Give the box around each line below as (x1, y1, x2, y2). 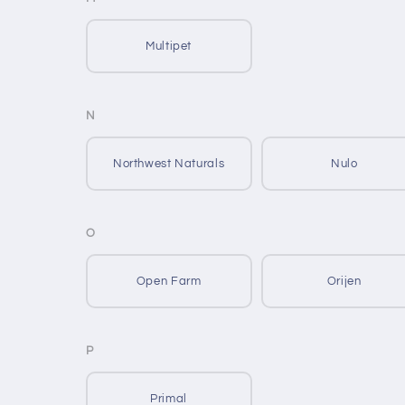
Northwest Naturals (112, 156, 225, 170)
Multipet (146, 39, 193, 52)
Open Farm (136, 274, 202, 287)
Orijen (326, 274, 362, 287)
